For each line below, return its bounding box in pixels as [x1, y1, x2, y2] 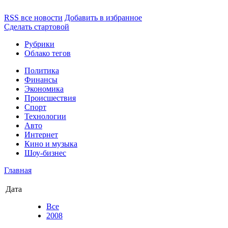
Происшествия [24, 94, 76, 102]
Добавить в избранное [65, 13, 142, 22]
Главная [4, 166, 32, 175]
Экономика [24, 84, 64, 93]
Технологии [24, 112, 66, 121]
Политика [24, 66, 59, 75]
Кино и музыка [24, 139, 77, 148]
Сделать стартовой [4, 22, 69, 31]
